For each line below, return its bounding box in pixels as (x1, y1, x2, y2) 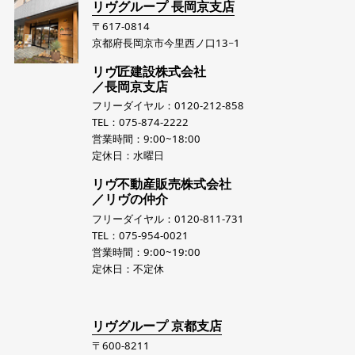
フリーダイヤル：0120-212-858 (92, 98, 245, 113)
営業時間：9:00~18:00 (92, 132, 201, 147)
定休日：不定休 (92, 261, 165, 277)
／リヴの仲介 (92, 190, 169, 208)
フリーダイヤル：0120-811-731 (92, 212, 245, 227)
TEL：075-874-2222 (92, 115, 189, 130)
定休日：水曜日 (92, 148, 165, 163)
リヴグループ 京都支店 (92, 317, 223, 335)
